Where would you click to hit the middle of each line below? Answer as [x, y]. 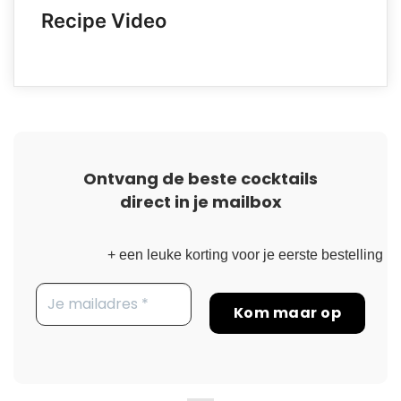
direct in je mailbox [200, 202]
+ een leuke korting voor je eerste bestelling [245, 255]
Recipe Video [104, 21]
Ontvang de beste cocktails [200, 179]
